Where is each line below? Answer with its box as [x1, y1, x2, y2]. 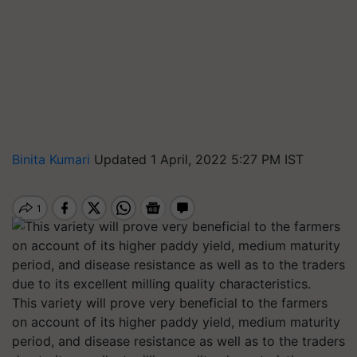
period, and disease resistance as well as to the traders [12, 333, 345, 349]
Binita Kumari [12, 151, 94, 167]
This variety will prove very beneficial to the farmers [12, 295, 328, 311]
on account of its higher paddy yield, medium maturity [12, 314, 340, 330]
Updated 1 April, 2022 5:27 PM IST [94, 151, 304, 167]
